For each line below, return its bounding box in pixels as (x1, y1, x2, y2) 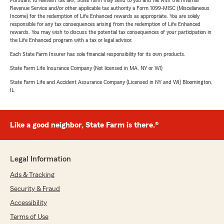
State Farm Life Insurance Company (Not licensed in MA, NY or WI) (10, 65, 162, 71)
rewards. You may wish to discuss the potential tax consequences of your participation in (10, 29, 211, 35)
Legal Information (10, 155, 71, 163)
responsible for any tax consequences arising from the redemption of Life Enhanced (10, 21, 200, 27)
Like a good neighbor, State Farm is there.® (10, 121, 158, 129)
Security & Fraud (10, 185, 60, 192)
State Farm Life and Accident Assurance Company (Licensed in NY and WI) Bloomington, (10, 79, 212, 85)
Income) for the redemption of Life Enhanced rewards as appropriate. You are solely (10, 13, 199, 19)
